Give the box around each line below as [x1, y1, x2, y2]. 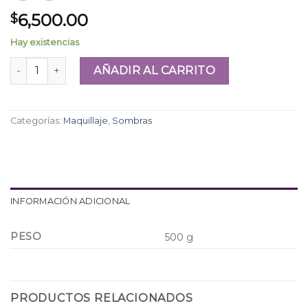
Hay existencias [10, 36, 79, 47]
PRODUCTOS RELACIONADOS [10, 291, 193, 305]
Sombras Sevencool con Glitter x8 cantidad [10, 57, 226, 70]
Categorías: [10, 115, 63, 126]
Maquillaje [63, 115, 108, 126]
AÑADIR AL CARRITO [93, 63, 216, 77]
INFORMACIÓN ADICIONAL [10, 196, 131, 207]
